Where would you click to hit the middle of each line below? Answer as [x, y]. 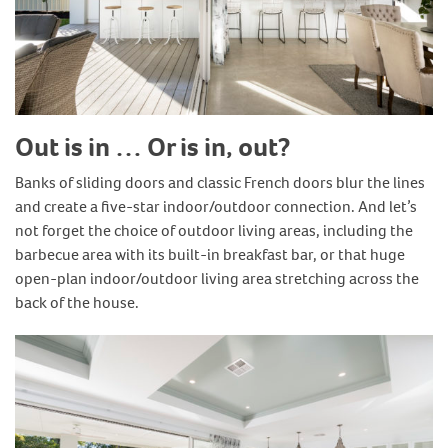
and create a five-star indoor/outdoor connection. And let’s [216, 206]
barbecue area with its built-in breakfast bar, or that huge [210, 254]
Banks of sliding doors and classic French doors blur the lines [220, 182]
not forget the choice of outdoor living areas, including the [214, 230]
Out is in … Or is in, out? [152, 147]
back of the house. [77, 302]
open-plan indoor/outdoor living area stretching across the [217, 278]
